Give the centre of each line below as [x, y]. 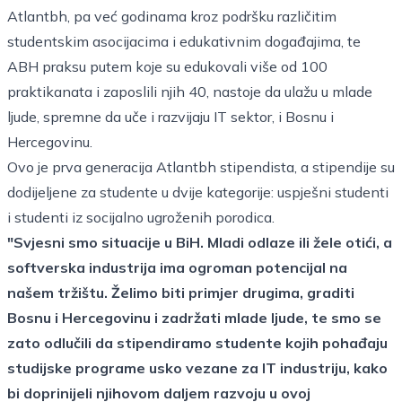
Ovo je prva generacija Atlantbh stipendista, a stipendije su [201, 167]
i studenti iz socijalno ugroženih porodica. [141, 217]
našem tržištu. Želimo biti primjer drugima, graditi [181, 293]
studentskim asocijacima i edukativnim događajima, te [184, 41]
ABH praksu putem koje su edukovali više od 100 [167, 66]
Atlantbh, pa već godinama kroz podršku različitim [172, 16]
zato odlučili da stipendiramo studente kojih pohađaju [197, 343]
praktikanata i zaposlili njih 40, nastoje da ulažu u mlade [190, 92]
